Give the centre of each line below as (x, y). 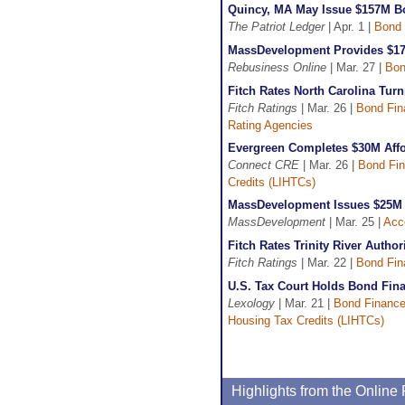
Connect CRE (264, 165)
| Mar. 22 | (327, 263)
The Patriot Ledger (276, 27)
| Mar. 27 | (356, 67)
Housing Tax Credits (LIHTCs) (306, 320)
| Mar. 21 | (304, 303)
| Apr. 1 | (349, 27)
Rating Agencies (270, 125)
